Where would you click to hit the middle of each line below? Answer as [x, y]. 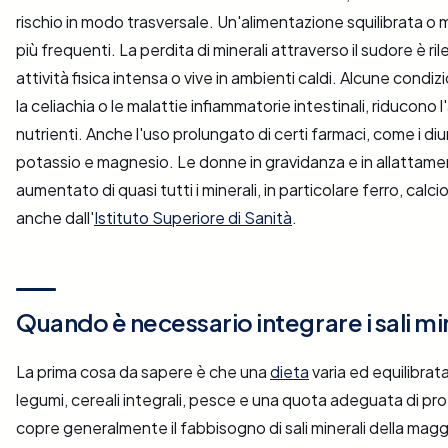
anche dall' [55, 218]
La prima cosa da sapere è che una [143, 372]
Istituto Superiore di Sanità [193, 218]
